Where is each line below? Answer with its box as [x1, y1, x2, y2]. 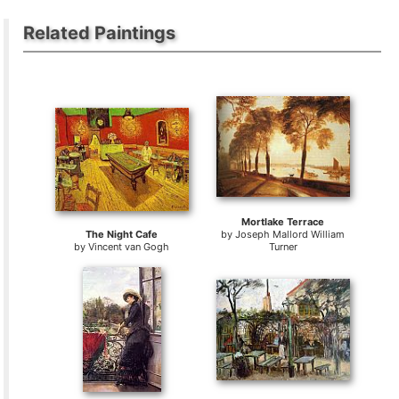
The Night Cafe [85, 228, 159, 240]
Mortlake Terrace [241, 216, 325, 228]
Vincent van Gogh [88, 240, 170, 253]
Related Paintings [23, 22, 176, 44]
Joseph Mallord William [235, 228, 346, 240]
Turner [268, 240, 297, 253]
